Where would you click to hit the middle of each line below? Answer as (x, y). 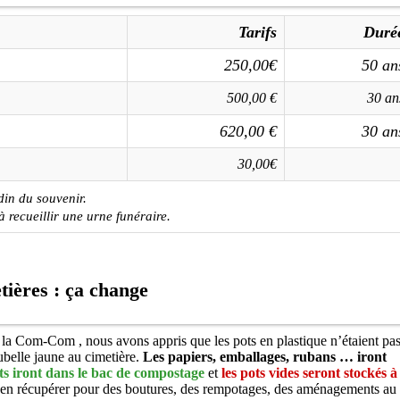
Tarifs (258, 32)
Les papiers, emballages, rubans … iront (265, 357)
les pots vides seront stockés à (309, 373)
